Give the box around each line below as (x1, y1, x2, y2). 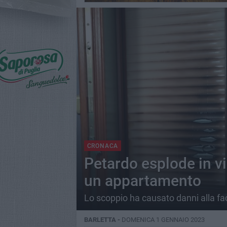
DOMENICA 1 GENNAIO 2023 (121, 216, 205, 223)
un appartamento (84, 172, 201, 190)
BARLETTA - (84, 216, 122, 223)
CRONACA (87, 142, 119, 149)
